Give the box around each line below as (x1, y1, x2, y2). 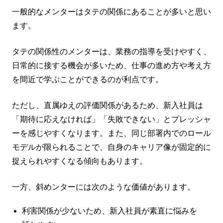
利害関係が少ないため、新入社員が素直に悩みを (22, 206, 197, 215)
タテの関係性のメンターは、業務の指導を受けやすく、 (12, 47, 211, 56)
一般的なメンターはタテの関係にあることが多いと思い (12, 7, 211, 16)
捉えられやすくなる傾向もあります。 (12, 156, 147, 165)
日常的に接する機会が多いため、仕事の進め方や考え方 (12, 61, 211, 70)
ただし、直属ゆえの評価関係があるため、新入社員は (12, 101, 203, 110)
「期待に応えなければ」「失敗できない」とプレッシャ (12, 114, 211, 123)
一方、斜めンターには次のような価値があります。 (12, 182, 195, 191)
